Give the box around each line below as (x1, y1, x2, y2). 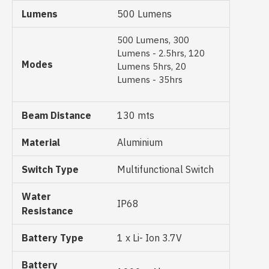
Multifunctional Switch (117, 163, 214, 175)
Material (22, 136, 60, 148)
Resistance (22, 205, 73, 217)
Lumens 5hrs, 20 (117, 61, 186, 72)
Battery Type (22, 232, 83, 244)
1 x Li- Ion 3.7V (117, 232, 182, 244)
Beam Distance (22, 109, 91, 121)
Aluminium (117, 136, 163, 148)
